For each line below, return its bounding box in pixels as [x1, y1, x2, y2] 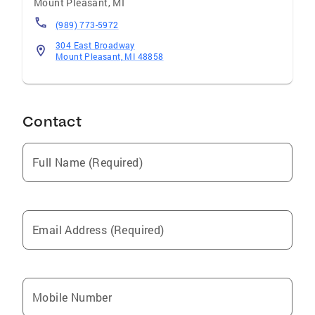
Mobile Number [32, 290, 112, 304]
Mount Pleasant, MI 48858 [56, 51, 164, 62]
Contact [22, 112, 82, 130]
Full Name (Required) [32, 155, 143, 169]
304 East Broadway [56, 39, 135, 51]
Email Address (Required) [32, 222, 165, 237]
